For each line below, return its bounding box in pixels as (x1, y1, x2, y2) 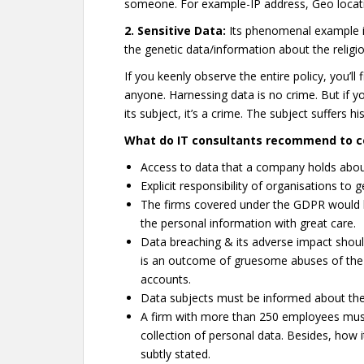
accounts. (141, 271, 191, 287)
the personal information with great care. (141, 215, 356, 231)
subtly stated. (141, 346, 210, 362)
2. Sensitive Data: (124, 23, 229, 38)
